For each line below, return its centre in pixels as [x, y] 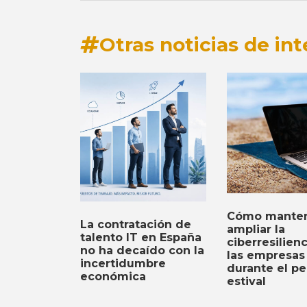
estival [246, 282]
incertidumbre [123, 264]
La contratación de [136, 225]
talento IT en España [141, 238]
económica [113, 277]
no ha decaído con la [142, 251]
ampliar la [256, 230]
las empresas [266, 256]
